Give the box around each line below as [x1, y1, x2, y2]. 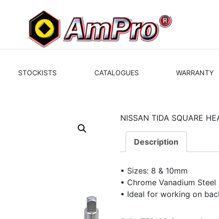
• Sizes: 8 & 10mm [120, 165, 188, 175]
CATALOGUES [94, 68, 139, 77]
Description [134, 137, 179, 147]
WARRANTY [176, 68, 214, 77]
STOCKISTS [18, 68, 57, 77]
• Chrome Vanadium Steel [120, 177, 217, 187]
